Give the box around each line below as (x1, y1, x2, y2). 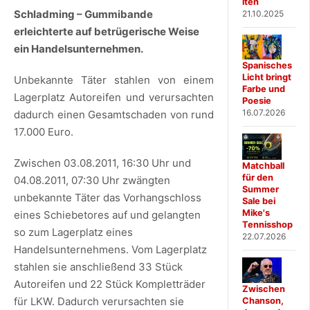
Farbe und (242, 84, 286, 95)
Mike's (242, 207, 271, 218)
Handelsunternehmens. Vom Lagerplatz (14, 243, 207, 257)
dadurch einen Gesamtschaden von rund (14, 108, 215, 122)
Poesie (242, 95, 272, 107)
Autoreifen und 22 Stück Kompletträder (14, 277, 206, 291)
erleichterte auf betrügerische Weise (14, 25, 199, 39)
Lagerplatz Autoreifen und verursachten (14, 91, 215, 104)
